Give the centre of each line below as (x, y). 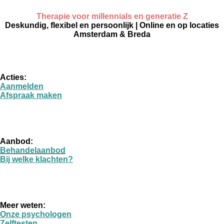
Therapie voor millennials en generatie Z (112, 16)
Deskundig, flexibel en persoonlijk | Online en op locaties (112, 25)
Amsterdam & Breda (112, 34)
